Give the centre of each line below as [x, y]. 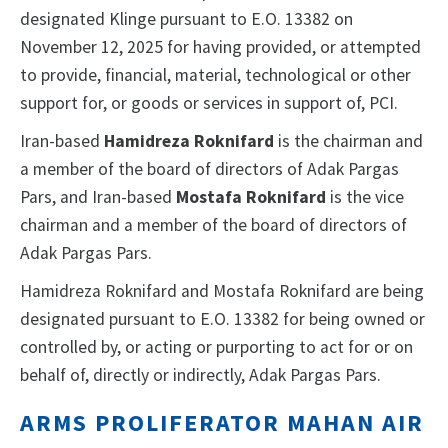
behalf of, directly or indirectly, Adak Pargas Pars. [200, 375]
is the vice [365, 197]
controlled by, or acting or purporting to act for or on [216, 347]
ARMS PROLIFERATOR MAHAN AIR [222, 423]
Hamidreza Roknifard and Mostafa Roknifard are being [222, 291]
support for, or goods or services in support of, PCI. [209, 103]
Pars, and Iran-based [98, 197]
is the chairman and [348, 141]
